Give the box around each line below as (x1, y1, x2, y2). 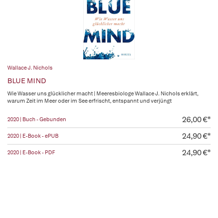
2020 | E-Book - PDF (7, 149, 55, 156)
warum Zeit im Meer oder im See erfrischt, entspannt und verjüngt (7, 97, 172, 104)
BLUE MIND (7, 76, 46, 86)
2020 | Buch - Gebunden (7, 116, 66, 123)
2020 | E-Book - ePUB (7, 132, 58, 139)
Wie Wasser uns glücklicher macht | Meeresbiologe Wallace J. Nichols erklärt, (7, 90, 199, 97)
